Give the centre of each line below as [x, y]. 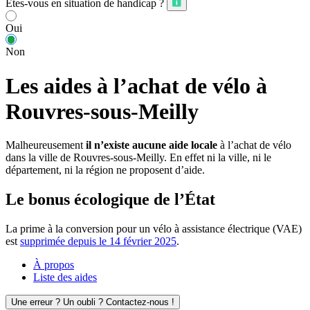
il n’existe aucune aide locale [152, 145]
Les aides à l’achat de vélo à [136, 85]
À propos [54, 265]
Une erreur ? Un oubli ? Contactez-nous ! [93, 302]
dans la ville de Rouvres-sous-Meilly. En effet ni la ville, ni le [138, 158]
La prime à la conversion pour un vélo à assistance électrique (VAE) [154, 229]
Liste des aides [65, 277]
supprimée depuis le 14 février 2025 [98, 241]
